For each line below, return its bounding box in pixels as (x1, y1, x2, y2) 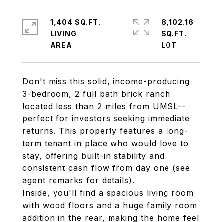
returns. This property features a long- (22, 126, 188, 136)
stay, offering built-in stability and (22, 151, 165, 161)
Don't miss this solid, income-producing (22, 76, 190, 86)
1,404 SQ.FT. (50, 18, 101, 26)
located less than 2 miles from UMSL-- (22, 101, 186, 111)
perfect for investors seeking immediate (22, 113, 190, 123)
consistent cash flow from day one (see (22, 163, 190, 173)
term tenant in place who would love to (22, 138, 189, 148)
